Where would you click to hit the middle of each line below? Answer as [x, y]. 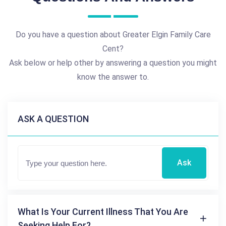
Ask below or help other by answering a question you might [113, 63]
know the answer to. [113, 77]
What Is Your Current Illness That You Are [103, 211]
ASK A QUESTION [53, 119]
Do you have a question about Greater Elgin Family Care [113, 34]
